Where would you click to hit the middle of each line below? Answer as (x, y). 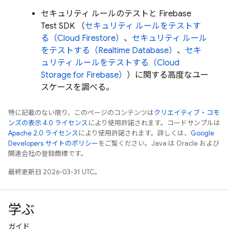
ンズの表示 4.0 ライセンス (48, 123)
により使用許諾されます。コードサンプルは (154, 123)
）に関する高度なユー (168, 75)
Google (202, 133)
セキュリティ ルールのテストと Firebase (116, 14)
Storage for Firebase (80, 75)
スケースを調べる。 (77, 88)
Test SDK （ (63, 26)
